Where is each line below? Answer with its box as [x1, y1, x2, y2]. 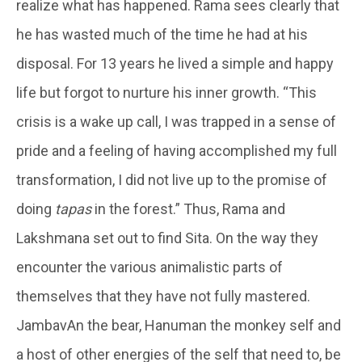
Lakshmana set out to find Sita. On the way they [16, 229, 318, 246]
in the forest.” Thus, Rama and [91, 200, 285, 217]
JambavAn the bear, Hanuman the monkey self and [16, 316, 341, 334]
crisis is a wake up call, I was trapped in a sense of [16, 112, 336, 130]
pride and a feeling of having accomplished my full [16, 141, 337, 159]
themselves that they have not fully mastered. [16, 287, 310, 305]
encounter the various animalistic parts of [16, 258, 283, 276]
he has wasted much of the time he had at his [16, 25, 308, 43]
